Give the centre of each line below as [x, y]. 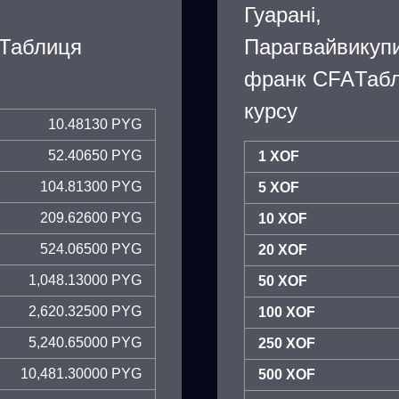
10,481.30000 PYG [81, 374]
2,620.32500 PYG [85, 311]
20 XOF [283, 250]
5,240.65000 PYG [85, 342]
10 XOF [283, 219]
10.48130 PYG [95, 124]
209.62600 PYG [91, 218]
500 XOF [287, 375]
